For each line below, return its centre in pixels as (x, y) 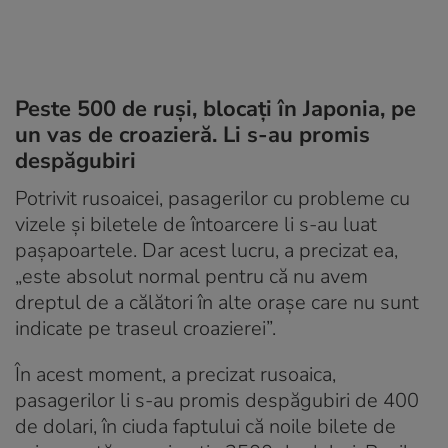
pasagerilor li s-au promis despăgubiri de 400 (217, 400)
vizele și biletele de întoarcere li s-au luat (196, 224)
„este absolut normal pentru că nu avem (191, 276)
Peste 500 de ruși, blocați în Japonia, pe (215, 108)
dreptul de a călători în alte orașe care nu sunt (217, 302)
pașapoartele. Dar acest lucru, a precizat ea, (206, 250)
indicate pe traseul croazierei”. (145, 328)
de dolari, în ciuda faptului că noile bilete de (205, 426)
